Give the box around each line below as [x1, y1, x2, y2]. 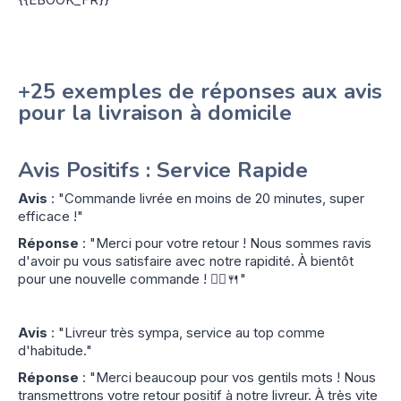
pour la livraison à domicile [18, 98, 292, 127]
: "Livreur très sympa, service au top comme [47, 323, 325, 341]
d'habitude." [18, 341, 92, 359]
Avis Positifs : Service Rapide [18, 155, 308, 184]
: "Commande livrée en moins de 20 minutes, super [47, 189, 364, 207]
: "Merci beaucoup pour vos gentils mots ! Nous [79, 368, 376, 386]
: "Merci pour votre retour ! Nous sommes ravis [79, 234, 371, 252]
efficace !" [18, 207, 83, 225]
